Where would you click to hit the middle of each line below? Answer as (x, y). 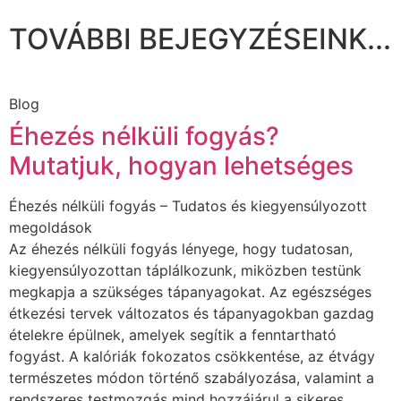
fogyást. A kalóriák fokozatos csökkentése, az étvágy (192, 356)
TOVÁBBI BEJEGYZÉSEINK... (200, 38)
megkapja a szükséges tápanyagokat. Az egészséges (190, 291)
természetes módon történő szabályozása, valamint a (192, 377)
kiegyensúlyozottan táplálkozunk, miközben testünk (185, 270)
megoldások (51, 227)
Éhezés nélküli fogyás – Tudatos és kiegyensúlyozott (188, 205)
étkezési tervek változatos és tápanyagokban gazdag (192, 313)
